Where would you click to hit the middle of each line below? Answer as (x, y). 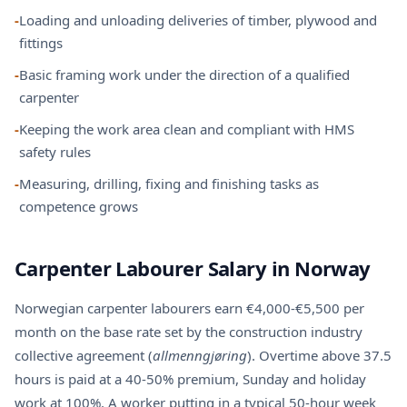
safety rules (55, 152)
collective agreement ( (84, 355)
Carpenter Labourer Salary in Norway (193, 268)
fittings (41, 43)
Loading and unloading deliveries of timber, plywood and (198, 20)
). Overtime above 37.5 (319, 355)
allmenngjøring (200, 355)
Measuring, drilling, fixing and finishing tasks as (169, 184)
